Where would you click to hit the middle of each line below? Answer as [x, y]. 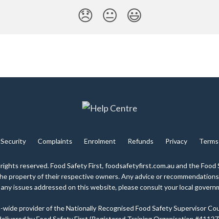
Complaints [55, 141]
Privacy [176, 141]
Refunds [141, 141]
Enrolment [100, 141]
